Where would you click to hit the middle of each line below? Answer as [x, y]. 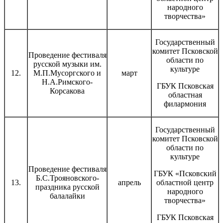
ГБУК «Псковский [185, 173]
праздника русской [67, 187]
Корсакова [67, 91]
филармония [185, 104]
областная [185, 95]
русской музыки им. [67, 64]
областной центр [185, 182]
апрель [129, 182]
